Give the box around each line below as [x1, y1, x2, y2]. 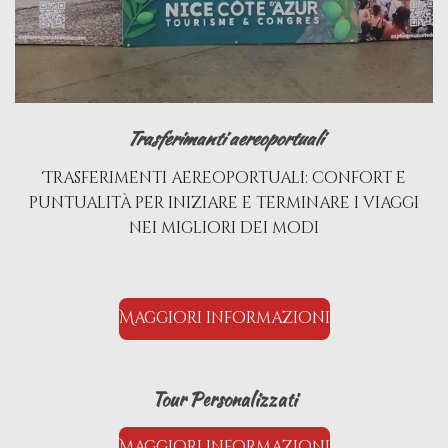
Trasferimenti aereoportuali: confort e [42, 166, 406, 189]
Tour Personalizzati [151, 385, 297, 413]
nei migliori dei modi [129, 216, 319, 239]
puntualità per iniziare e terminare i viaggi [29, 191, 419, 214]
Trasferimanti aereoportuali [126, 124, 322, 152]
